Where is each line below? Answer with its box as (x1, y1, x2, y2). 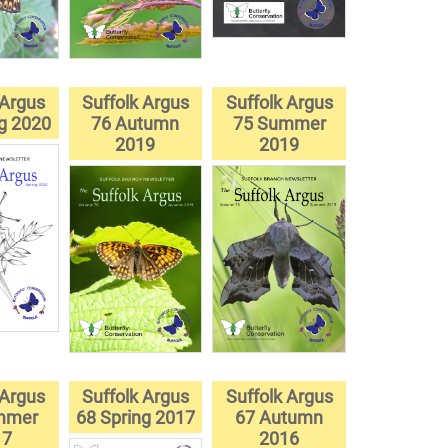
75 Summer (232, 112, 326, 134)
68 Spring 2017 (75, 407, 195, 429)
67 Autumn (235, 407, 324, 429)
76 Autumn (91, 112, 180, 134)
